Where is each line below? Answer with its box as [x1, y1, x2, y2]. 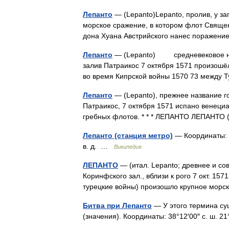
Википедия [114, 143, 142, 150]
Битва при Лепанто [83, 201, 152, 210]
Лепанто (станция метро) [83, 131, 173, 140]
